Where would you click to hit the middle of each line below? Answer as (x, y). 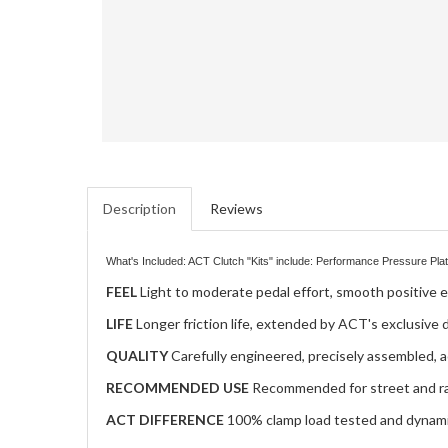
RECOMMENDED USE (177, 387)
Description (139, 208)
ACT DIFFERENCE (165, 419)
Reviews (236, 208)
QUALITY (137, 355)
